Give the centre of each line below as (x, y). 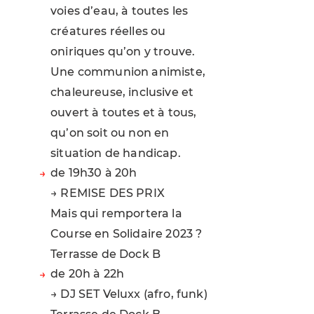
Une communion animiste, (128, 72)
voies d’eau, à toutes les (120, 11)
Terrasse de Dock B (106, 254)
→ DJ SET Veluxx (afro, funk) (129, 294)
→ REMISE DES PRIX (108, 193)
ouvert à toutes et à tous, (124, 113)
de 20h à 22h (88, 273)
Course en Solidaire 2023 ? (127, 234)
